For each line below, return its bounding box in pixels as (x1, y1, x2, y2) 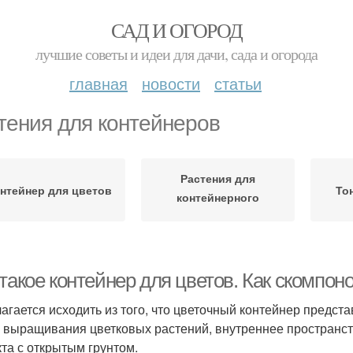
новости (142, 72, 200, 95)
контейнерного (176, 188, 259, 205)
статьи (214, 72, 262, 95)
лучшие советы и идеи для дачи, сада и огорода (35, 43, 318, 65)
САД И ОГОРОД (110, 17, 243, 43)
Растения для (180, 169, 255, 186)
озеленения (185, 207, 251, 224)
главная (69, 72, 128, 95)
